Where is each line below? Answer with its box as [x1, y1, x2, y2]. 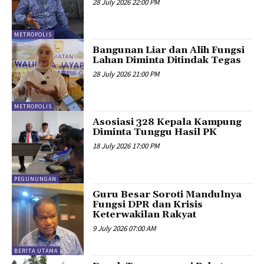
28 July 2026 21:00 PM [93, 68, 160, 79]
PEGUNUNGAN [14, 174, 57, 183]
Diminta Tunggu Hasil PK [93, 126, 217, 138]
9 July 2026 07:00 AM [93, 223, 156, 233]
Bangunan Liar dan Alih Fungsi [93, 44, 245, 56]
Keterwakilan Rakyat [93, 208, 197, 220]
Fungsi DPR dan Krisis [93, 198, 203, 210]
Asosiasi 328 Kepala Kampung [93, 116, 242, 128]
